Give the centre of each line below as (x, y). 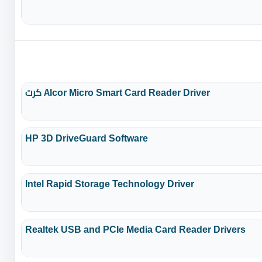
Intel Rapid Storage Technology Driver (110, 183)
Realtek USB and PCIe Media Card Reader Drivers (136, 229)
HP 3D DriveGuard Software (87, 138)
